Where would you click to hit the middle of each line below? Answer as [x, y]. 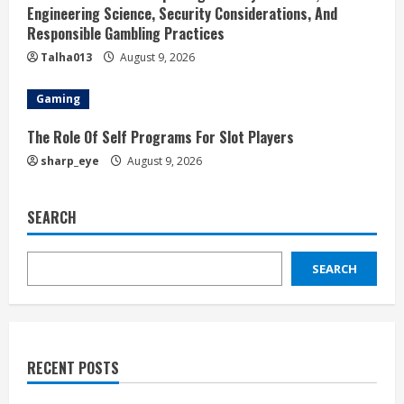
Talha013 [66, 57]
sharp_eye [70, 161]
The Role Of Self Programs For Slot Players [161, 137]
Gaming [58, 99]
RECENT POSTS [73, 368]
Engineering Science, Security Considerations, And [182, 14]
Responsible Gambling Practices [126, 33]
